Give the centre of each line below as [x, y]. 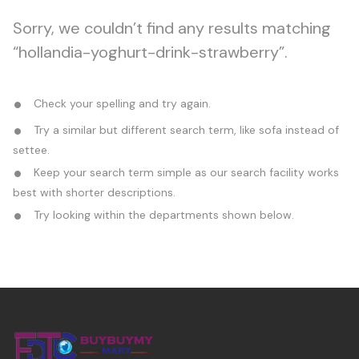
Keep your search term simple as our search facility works [185, 172]
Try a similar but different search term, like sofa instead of [185, 129]
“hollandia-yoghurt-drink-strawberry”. [150, 52]
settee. [31, 149]
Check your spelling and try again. [121, 103]
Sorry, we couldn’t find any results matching [172, 28]
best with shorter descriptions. [94, 192]
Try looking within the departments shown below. [162, 214]
